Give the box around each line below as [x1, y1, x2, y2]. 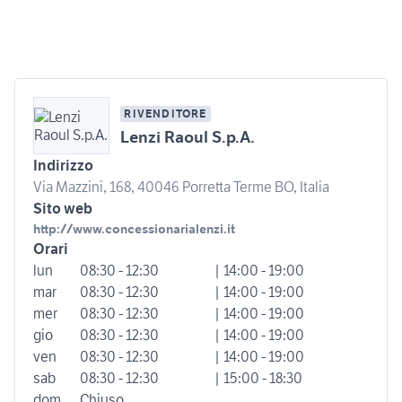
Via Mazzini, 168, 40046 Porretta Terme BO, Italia [33, 178, 329, 197]
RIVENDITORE [124, 107, 207, 121]
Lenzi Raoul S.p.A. [120, 127, 256, 148]
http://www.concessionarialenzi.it [33, 221, 235, 238]
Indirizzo [33, 156, 93, 175]
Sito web [33, 199, 92, 218]
